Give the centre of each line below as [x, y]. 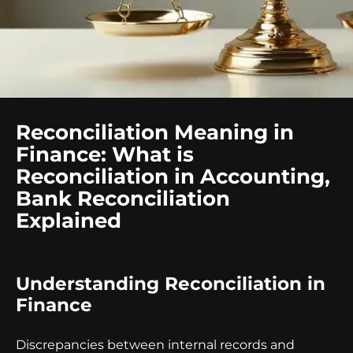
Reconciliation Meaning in [155, 132]
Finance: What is [105, 154]
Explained [69, 220]
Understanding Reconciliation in [171, 283]
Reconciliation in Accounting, [173, 176]
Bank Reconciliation [123, 198]
